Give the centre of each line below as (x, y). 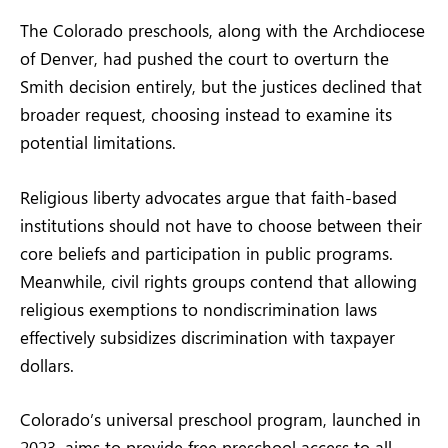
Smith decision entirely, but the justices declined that (221, 86)
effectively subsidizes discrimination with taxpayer (207, 336)
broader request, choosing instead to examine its (206, 114)
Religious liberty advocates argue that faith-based (208, 196)
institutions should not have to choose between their (221, 224)
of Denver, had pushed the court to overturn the (204, 58)
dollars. (47, 364)
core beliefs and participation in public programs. (206, 252)
